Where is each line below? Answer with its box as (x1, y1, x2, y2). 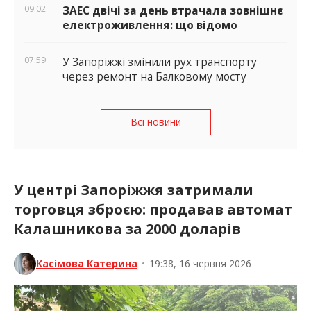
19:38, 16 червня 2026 (149, 257, 251, 271)
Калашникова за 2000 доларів (14, 219, 241, 238)
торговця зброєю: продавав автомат (14, 199, 292, 219)
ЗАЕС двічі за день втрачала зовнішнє (62, 3, 283, 19)
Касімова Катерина (36, 257, 137, 271)
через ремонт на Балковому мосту (62, 69, 246, 85)
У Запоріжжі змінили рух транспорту (62, 55, 257, 70)
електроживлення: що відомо (62, 18, 237, 33)
